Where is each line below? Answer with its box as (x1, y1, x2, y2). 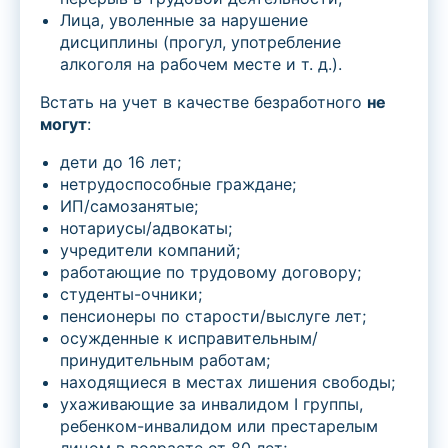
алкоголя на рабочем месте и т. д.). (60, 54, 342, 75)
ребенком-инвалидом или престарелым (60, 416, 378, 437)
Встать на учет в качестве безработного (40, 92, 367, 113)
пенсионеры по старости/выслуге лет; (60, 306, 366, 327)
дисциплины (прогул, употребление (60, 32, 341, 53)
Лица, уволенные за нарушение (60, 10, 308, 31)
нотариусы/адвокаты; (60, 218, 232, 239)
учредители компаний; (60, 240, 240, 261)
